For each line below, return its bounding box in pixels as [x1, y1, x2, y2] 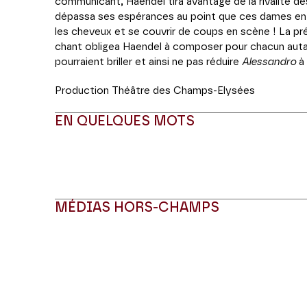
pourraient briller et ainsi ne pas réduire [55, 57, 242, 67]
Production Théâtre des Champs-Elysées [55, 86, 258, 96]
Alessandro [242, 57, 296, 67]
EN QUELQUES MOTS [55, 114, 195, 128]
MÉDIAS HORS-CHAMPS [55, 201, 219, 214]
